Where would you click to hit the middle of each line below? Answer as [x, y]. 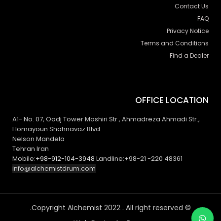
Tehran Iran [31, 148]
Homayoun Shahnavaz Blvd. [57, 129]
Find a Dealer [189, 55]
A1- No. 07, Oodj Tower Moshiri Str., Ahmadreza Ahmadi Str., [106, 119]
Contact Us [192, 6]
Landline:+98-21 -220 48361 [139, 158]
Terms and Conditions [175, 43]
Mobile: [24, 158]
